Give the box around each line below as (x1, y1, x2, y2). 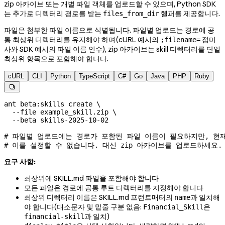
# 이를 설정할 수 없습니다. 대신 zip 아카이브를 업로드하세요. (4, 141, 222, 150)
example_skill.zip (36, 108, 108, 117)
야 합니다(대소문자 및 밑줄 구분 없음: (24, 202, 143, 212)
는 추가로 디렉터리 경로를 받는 (4, 9, 103, 19)
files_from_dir (103, 10, 159, 18)
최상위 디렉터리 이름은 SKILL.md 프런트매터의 (24, 193, 174, 202)
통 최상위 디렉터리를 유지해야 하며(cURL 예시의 (4, 35, 160, 45)
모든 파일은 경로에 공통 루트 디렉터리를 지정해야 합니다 (24, 183, 203, 193)
